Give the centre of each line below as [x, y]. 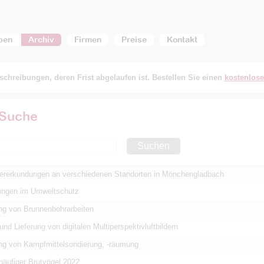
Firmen [88, 39]
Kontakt [182, 39]
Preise [134, 39]
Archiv [41, 39]
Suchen [153, 146]
